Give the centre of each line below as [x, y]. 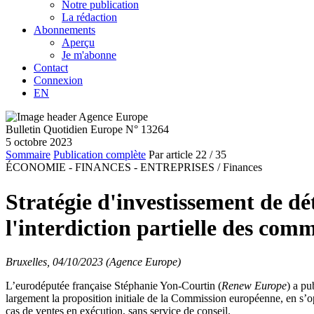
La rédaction [89, 18]
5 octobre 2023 [39, 142]
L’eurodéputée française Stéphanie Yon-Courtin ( [114, 286]
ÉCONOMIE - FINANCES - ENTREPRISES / [113, 168]
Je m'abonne [89, 55]
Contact [51, 68]
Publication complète [100, 155]
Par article [171, 155]
